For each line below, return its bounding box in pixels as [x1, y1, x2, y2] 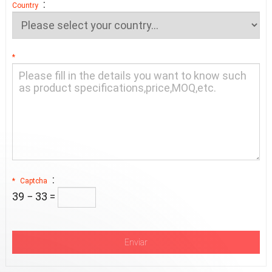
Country [12, 1, 38, 10]
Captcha [19, 177, 47, 185]
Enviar [124, 237, 148, 247]
